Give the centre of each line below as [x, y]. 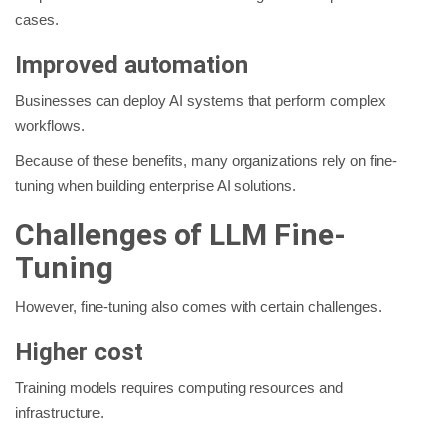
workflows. [50, 125]
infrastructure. [60, 412]
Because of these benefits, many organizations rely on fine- [206, 160]
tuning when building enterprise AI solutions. [155, 185]
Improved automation [132, 64]
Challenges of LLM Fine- [180, 234]
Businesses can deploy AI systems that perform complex [200, 100]
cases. [37, 19]
